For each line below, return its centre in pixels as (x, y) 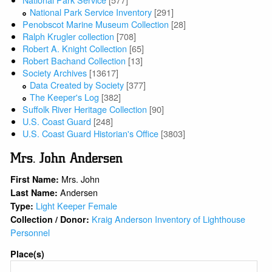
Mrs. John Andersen (67, 158)
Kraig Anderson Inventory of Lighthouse (169, 219)
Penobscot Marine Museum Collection (96, 24)
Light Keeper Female (77, 206)
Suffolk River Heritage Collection (85, 109)
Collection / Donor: (51, 219)
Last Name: (36, 193)
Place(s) (28, 253)
